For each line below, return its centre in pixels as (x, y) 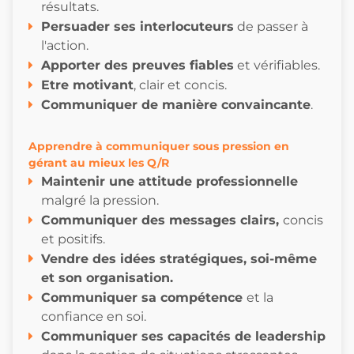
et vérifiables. (277, 65)
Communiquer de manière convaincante (176, 104)
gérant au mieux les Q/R (99, 162)
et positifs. (73, 239)
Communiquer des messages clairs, (162, 220)
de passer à (271, 26)
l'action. (65, 45)
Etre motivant (87, 85)
